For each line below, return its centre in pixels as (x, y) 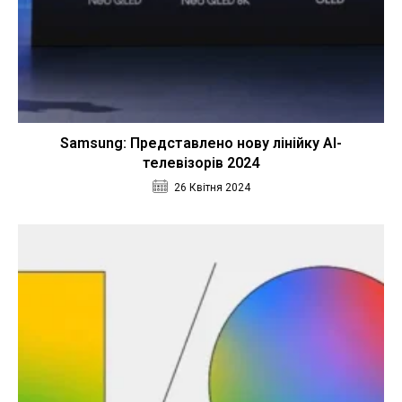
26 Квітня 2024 (212, 188)
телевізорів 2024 (201, 163)
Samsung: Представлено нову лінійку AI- (201, 144)
